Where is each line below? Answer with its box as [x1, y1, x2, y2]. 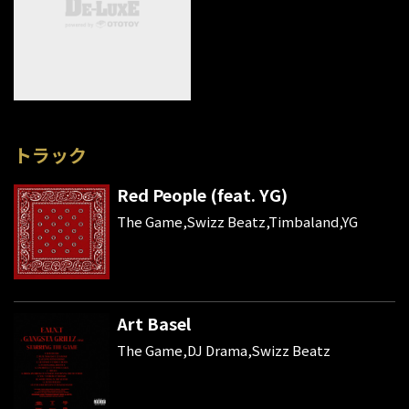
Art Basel [116, 311, 191, 336]
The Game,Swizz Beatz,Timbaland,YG [116, 211, 358, 231]
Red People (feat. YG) [116, 182, 288, 206]
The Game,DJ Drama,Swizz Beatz [116, 341, 330, 361]
